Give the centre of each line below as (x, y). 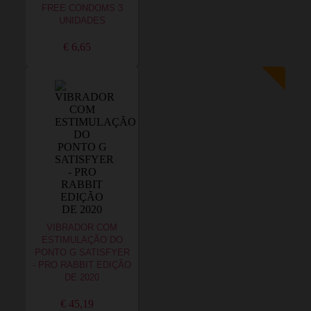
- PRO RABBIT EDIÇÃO (82, 265)
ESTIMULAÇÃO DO (82, 240)
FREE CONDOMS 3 (82, 8)
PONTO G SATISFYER (82, 253)
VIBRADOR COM (82, 228)
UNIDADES (82, 21)
